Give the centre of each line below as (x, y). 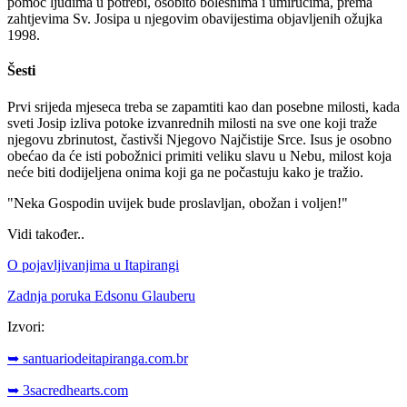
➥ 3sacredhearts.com (68, 390)
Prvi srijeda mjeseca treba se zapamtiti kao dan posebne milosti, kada (203, 106)
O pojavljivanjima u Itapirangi (93, 264)
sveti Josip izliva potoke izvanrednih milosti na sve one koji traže (192, 123)
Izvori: (26, 326)
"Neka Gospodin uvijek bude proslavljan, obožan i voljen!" (178, 203)
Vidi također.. (46, 233)
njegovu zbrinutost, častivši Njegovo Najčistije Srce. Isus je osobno (199, 139)
